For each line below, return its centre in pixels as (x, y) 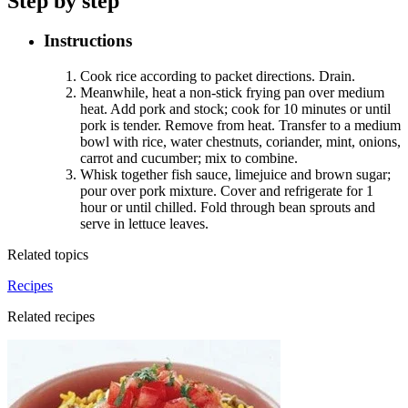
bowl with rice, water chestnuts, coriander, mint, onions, (240, 142)
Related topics (48, 255)
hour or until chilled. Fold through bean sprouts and (228, 208)
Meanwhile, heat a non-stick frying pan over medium (232, 93)
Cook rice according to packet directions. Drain (216, 76)
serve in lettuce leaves (143, 224)
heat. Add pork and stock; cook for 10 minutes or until (235, 109)
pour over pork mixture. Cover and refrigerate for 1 (227, 191)
